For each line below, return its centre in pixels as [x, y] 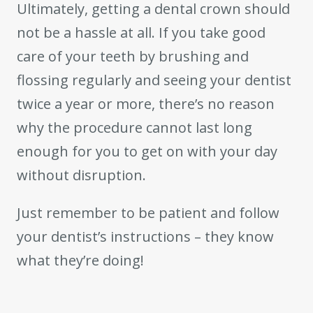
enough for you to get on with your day [147, 152]
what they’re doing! [80, 261]
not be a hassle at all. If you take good [141, 33]
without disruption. [83, 175]
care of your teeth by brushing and [133, 57]
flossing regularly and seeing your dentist [154, 80]
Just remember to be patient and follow [148, 213]
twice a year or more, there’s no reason [146, 104]
